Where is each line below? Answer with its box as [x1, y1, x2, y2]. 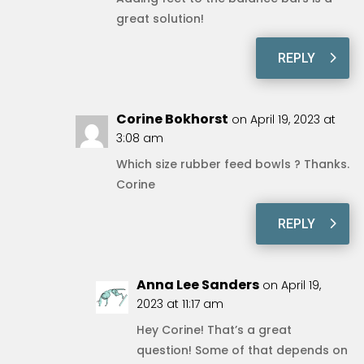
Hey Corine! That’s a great [136, 321, 292, 338]
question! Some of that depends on [136, 341, 348, 358]
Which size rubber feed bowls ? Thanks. [115, 155, 349, 172]
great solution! [115, 10, 204, 27]
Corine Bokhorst [115, 109, 228, 128]
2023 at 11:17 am [136, 295, 223, 312]
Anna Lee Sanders [136, 275, 259, 294]
